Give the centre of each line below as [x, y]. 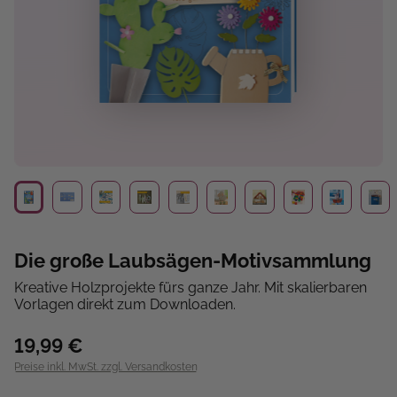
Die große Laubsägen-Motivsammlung [193, 261]
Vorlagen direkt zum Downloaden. [125, 305]
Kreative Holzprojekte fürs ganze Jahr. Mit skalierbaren [191, 288]
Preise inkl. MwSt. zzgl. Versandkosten [106, 367]
